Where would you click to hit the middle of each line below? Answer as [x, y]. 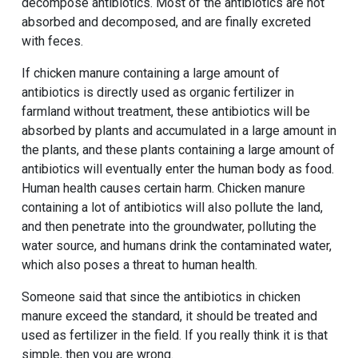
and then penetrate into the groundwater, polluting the [169, 226]
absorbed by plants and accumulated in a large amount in [179, 130]
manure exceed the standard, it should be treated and [169, 316]
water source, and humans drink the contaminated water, [176, 245]
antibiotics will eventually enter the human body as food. [177, 169]
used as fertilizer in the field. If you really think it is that [174, 335]
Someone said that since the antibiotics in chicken [161, 296]
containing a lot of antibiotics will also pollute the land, [172, 207]
